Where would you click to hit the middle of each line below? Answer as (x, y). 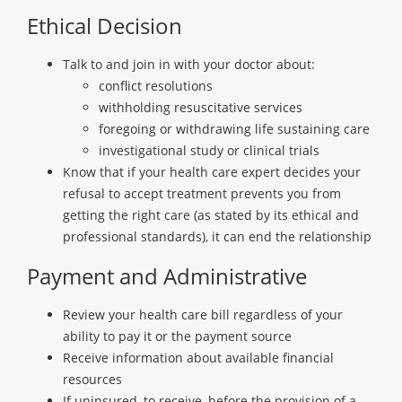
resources (92, 379)
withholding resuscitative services (201, 107)
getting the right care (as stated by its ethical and (211, 215)
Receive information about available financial (198, 358)
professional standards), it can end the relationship (217, 236)
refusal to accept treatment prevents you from (202, 193)
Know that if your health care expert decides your (212, 172)
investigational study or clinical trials (209, 150)
